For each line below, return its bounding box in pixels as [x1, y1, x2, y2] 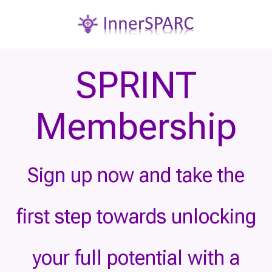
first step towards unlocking [16, 205, 256, 228]
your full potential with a [32, 246, 240, 270]
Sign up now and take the [27, 163, 245, 187]
